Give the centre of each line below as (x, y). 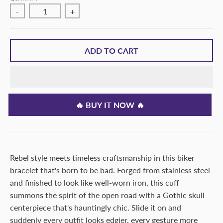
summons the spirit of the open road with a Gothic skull (107, 195)
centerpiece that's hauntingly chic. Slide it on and (96, 207)
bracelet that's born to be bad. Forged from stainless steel (110, 170)
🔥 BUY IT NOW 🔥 (114, 105)
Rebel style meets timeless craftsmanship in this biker (102, 158)
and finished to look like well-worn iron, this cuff (95, 182)
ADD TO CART (111, 50)
